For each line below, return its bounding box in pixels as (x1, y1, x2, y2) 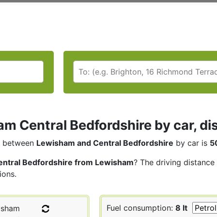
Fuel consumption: (107, 202, 175, 213)
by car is (173, 138, 210, 148)
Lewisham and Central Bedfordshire (36, 138, 173, 148)
